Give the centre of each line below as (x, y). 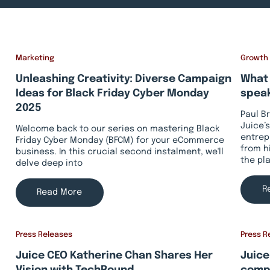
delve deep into (49, 164)
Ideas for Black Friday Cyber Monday (112, 94)
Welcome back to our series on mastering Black (117, 129)
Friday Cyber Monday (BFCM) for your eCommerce (120, 141)
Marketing (35, 58)
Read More (60, 192)
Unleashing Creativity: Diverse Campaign (123, 79)
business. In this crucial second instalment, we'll (119, 152)
